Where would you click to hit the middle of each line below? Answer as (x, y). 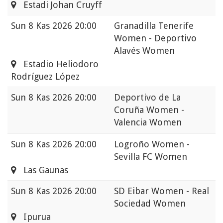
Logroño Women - (152, 144)
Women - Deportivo (155, 38)
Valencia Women (148, 122)
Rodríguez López (45, 77)
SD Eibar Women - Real (162, 191)
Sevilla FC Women (151, 157)
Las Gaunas (42, 170)
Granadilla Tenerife (154, 26)
